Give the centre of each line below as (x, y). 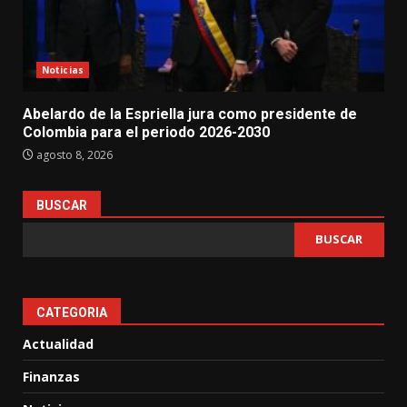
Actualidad (58, 343)
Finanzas (51, 376)
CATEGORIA (72, 312)
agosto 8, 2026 (73, 154)
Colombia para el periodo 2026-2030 (146, 132)
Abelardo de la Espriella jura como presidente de (190, 114)
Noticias (63, 69)
